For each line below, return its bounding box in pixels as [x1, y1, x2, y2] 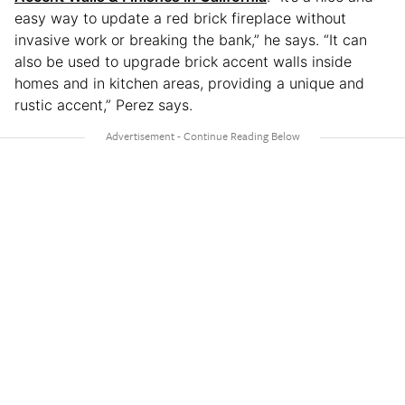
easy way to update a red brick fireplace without [14, 9, 346, 28]
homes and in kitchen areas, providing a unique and [14, 74, 364, 93]
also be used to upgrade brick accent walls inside [14, 52, 352, 71]
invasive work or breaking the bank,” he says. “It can [14, 31, 367, 50]
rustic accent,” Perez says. [14, 96, 193, 115]
